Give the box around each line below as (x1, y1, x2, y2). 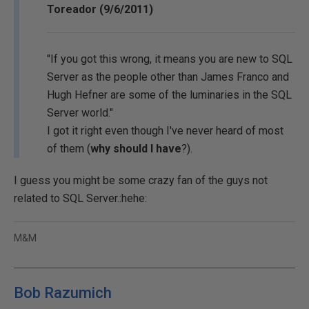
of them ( (47, 142, 90, 155)
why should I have (90, 142, 181, 155)
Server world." (47, 106, 113, 119)
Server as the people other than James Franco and (47, 70, 289, 83)
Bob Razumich (14, 284, 112, 301)
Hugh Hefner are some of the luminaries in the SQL (47, 88, 292, 101)
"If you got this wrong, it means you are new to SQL (47, 52, 292, 66)
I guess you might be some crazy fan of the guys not (14, 174, 268, 187)
